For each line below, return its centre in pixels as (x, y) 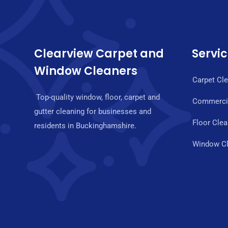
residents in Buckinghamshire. (85, 126)
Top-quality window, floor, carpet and (97, 97)
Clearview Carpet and (99, 54)
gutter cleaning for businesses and (93, 111)
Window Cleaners (86, 71)
